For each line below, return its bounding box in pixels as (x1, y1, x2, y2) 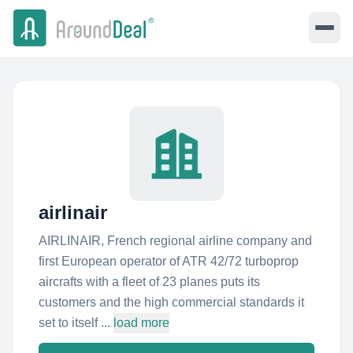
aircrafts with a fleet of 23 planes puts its (39, 275, 260, 288)
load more (113, 316, 169, 329)
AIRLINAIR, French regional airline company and (39, 234, 312, 247)
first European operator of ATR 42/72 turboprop (39, 255, 299, 268)
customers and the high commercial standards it (39, 295, 304, 309)
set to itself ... (39, 316, 110, 329)
